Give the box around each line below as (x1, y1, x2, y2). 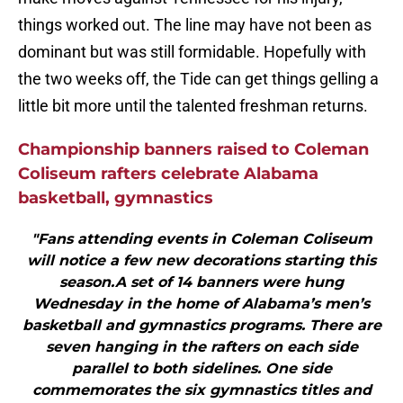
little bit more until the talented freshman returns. (18, 96, 368, 116)
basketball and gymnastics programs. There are (22, 317, 381, 335)
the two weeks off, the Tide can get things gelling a (18, 69, 379, 89)
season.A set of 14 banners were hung (59, 273, 344, 291)
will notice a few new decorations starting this (27, 252, 376, 270)
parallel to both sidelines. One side (71, 360, 332, 378)
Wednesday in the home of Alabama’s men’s (33, 295, 370, 313)
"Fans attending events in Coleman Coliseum (31, 230, 372, 248)
